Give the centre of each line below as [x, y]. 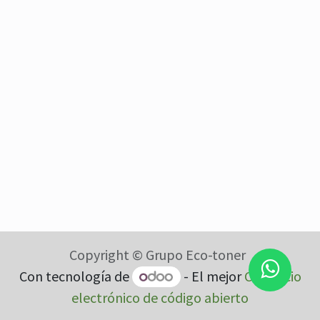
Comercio [272, 276]
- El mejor [212, 276]
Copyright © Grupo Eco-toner [157, 254]
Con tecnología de [75, 276]
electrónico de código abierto [160, 297]
